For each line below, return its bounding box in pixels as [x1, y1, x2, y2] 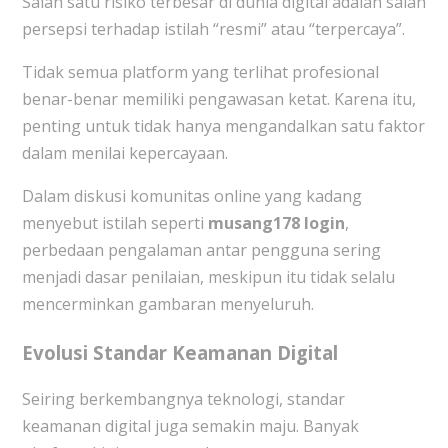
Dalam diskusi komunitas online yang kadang [21, 185, 362, 208]
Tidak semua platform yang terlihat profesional [21, 61, 379, 84]
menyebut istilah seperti [21, 212, 208, 235]
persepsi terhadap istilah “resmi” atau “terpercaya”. [21, 18, 405, 41]
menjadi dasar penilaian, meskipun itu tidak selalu [21, 266, 395, 289]
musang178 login [207, 212, 345, 235]
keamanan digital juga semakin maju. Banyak [21, 415, 359, 438]
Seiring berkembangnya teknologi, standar [21, 388, 345, 411]
